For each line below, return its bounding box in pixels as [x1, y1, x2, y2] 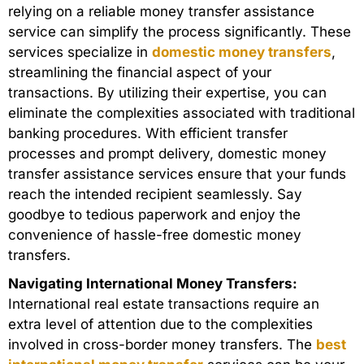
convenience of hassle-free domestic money [8, 227, 301, 244]
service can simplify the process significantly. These [8, 24, 351, 41]
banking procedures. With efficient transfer [8, 125, 288, 142]
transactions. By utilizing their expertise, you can [8, 84, 327, 102]
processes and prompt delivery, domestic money [8, 145, 327, 162]
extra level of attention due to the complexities [8, 316, 313, 333]
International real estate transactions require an [8, 296, 319, 313]
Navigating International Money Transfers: [8, 275, 297, 292]
